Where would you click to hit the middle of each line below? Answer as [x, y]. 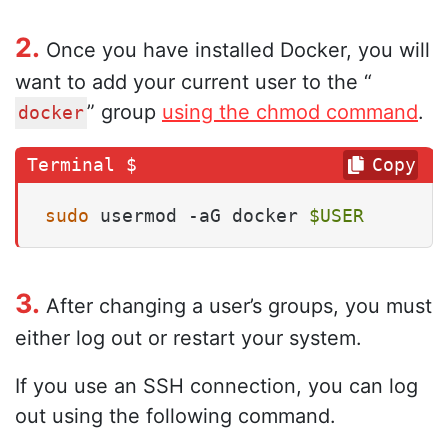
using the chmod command [290, 111]
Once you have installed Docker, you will [235, 49]
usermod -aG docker [199, 215]
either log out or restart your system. [188, 337]
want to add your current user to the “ [193, 81]
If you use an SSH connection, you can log [216, 385]
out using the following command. [175, 415]
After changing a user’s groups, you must [236, 305]
